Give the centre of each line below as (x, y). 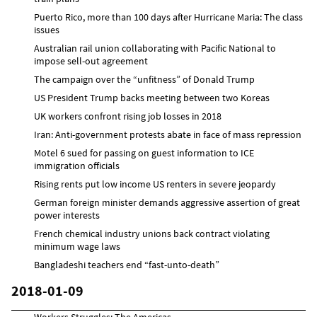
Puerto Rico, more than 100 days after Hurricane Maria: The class (168, 17)
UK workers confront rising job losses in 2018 (128, 116)
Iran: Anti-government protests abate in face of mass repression (168, 134)
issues (47, 29)
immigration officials (77, 165)
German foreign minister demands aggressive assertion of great (167, 202)
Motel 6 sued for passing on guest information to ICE (144, 152)
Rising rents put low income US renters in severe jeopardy (155, 184)
